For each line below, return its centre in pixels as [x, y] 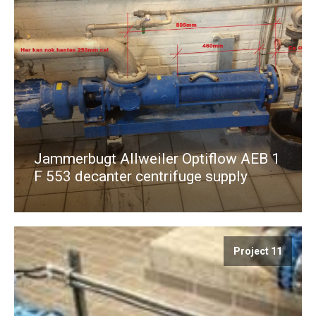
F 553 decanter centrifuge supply [141, 176]
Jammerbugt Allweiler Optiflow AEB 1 [157, 158]
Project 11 [258, 251]
